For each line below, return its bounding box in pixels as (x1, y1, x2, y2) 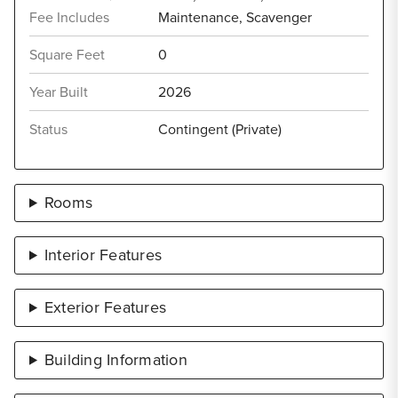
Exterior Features (44, 295, 167, 319)
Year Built (29, 81, 88, 102)
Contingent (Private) (158, 118, 282, 139)
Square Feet (29, 44, 105, 65)
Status (29, 118, 68, 139)
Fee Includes (29, 6, 109, 28)
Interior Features (44, 243, 163, 267)
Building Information (44, 347, 187, 371)
